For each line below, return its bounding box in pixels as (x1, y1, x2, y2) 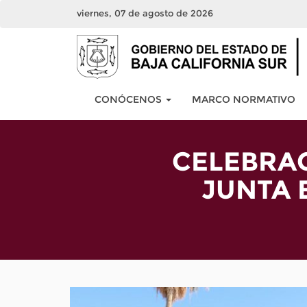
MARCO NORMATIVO (191, 93, 295, 106)
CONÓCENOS (94, 93, 164, 106)
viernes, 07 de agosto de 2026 (77, 8, 213, 19)
